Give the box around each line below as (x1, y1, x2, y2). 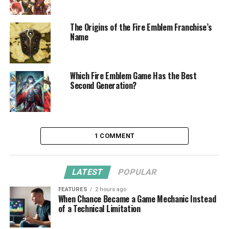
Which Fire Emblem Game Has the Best (70, 69, 197, 82)
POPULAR (117, 167, 158, 177)
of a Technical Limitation (58, 202, 141, 215)
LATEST (71, 167, 105, 177)
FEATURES (58, 186, 87, 193)
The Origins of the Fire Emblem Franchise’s (70, 20, 212, 33)
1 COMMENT (94, 131, 135, 140)
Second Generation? (70, 79, 137, 91)
